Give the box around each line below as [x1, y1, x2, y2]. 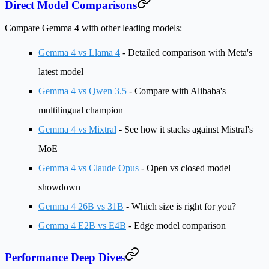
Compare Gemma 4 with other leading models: [5, 23, 182, 34]
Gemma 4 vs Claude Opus [38, 163, 139, 174]
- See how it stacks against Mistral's [116, 124, 253, 135]
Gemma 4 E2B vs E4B [38, 220, 126, 231]
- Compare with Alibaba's [127, 86, 226, 97]
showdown [38, 182, 80, 193]
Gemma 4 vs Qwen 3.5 [38, 86, 127, 97]
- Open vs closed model [139, 163, 231, 174]
